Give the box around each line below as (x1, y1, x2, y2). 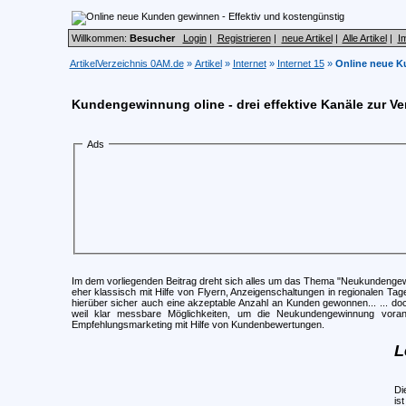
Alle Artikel (342, 33, 387, 43)
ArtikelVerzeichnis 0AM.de (69, 58, 184, 69)
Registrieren (217, 33, 271, 43)
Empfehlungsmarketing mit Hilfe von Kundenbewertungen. (71, 318, 324, 330)
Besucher (129, 33, 175, 43)
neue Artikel (281, 33, 333, 43)
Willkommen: (71, 33, 130, 43)
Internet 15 (276, 58, 324, 69)
